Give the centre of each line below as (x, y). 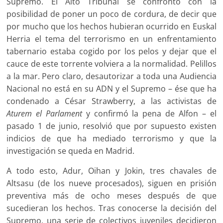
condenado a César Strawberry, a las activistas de (111, 101)
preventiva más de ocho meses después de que (111, 196)
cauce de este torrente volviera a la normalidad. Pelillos (111, 64)
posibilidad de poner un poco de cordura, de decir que (111, 14)
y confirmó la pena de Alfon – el (149, 114)
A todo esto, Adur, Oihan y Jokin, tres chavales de (111, 171)
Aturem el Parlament (45, 114)
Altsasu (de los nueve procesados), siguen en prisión (111, 183)
